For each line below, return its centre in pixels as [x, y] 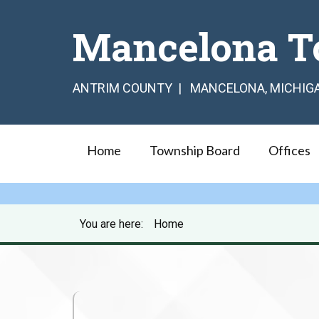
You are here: [114, 224]
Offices [289, 150]
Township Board [195, 150]
